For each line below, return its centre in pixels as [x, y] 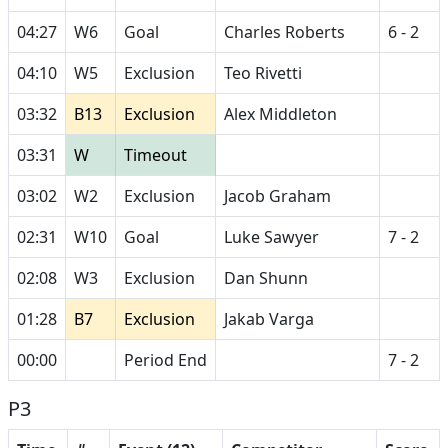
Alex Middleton [280, 114]
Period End [165, 360]
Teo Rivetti [263, 73]
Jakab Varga [269, 319]
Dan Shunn [266, 278]
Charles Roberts [284, 32]
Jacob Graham [277, 196]
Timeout [155, 155]
